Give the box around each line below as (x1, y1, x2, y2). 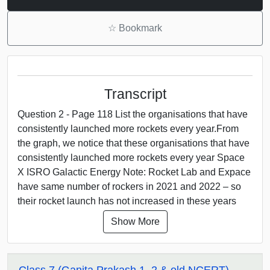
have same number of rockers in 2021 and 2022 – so (17, 181, 241, 192)
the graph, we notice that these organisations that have (17, 137, 250, 148)
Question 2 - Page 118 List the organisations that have (17, 108, 248, 119)
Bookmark (116, 22, 162, 33)
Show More (110, 216, 160, 227)
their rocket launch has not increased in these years (17, 195, 236, 206)
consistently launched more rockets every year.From (17, 123, 239, 134)
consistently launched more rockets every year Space (17, 152, 245, 163)
